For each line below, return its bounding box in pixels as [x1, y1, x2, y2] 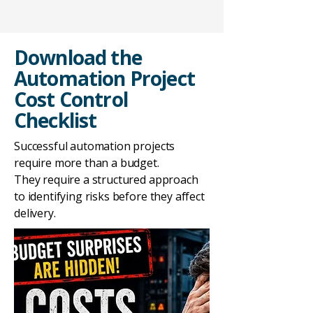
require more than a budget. [14, 155, 159, 170]
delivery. [14, 205, 56, 221]
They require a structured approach [14, 172, 198, 187]
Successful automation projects [14, 138, 175, 154]
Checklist [14, 107, 97, 133]
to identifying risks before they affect [14, 189, 205, 204]
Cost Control [14, 86, 128, 112]
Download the [14, 44, 142, 71]
